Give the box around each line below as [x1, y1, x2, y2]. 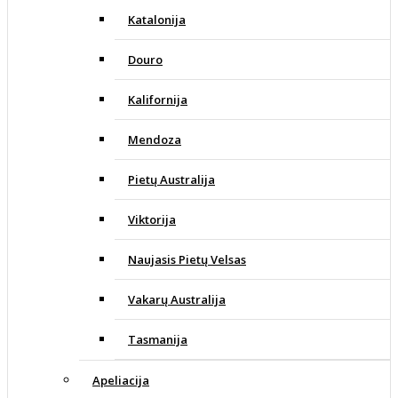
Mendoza [128, 131, 181, 148]
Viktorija [128, 211, 176, 228]
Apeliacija [92, 372, 149, 389]
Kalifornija [128, 92, 187, 108]
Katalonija [128, 12, 186, 28]
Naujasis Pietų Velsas [128, 251, 246, 268]
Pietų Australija [128, 171, 215, 188]
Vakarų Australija [128, 291, 226, 308]
